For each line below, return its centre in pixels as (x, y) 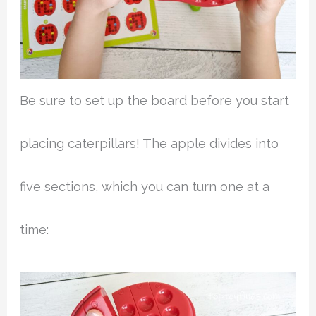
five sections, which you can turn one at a (145, 187)
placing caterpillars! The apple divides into (150, 144)
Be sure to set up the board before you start (155, 101)
